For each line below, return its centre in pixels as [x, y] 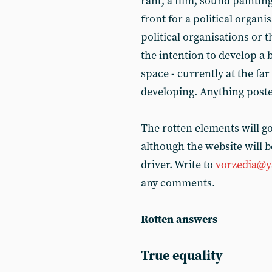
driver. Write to [177, 165]
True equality [182, 256]
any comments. [178, 183]
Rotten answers [179, 219]
